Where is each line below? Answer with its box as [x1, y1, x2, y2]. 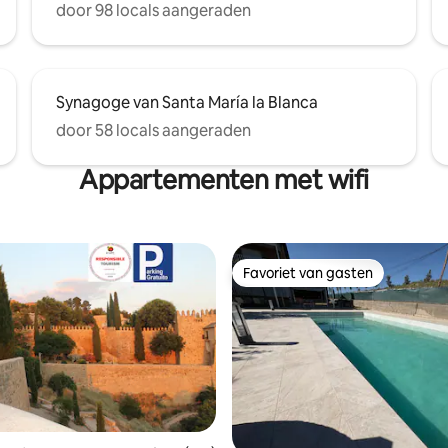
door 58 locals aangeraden [56, 119, 251, 141]
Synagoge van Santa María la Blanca [56, 91, 318, 113]
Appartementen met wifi [79, 162, 369, 197]
